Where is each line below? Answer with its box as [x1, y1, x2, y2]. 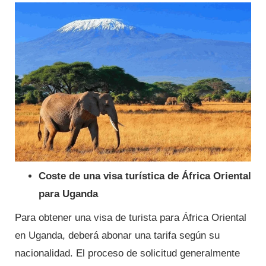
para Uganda [39, 188, 98, 199]
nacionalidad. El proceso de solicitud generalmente [15, 247, 240, 259]
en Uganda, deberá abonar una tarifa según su [15, 229, 220, 241]
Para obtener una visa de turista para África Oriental [15, 211, 246, 223]
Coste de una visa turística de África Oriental [39, 170, 251, 182]
